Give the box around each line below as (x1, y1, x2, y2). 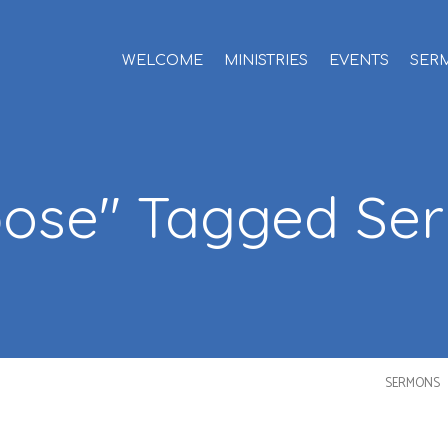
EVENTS (329, 52, 389, 69)
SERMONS (384, 373, 440, 394)
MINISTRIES (224, 52, 308, 69)
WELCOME (122, 52, 203, 69)
